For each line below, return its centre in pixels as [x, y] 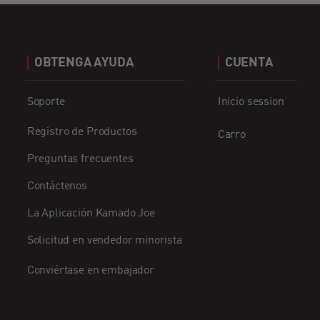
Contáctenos [57, 187]
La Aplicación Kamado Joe [91, 214]
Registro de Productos [82, 132]
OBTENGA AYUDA [84, 63]
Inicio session [251, 102]
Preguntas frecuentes [80, 160]
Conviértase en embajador [90, 271]
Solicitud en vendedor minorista [104, 241]
